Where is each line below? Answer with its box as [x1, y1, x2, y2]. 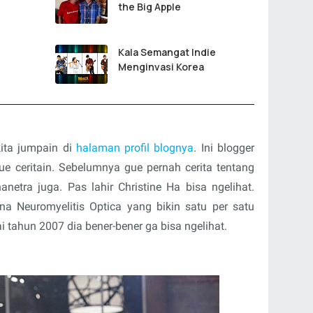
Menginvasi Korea [118, 60, 204, 73]
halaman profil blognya [75, 141, 194, 154]
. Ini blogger [194, 141, 255, 154]
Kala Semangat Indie [118, 45, 216, 59]
